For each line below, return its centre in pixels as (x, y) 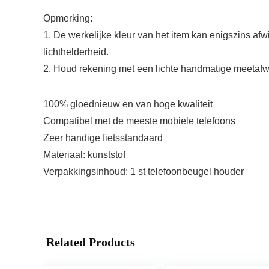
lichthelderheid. (76, 52)
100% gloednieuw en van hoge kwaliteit (128, 104)
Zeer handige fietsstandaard (103, 138)
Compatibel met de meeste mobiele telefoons (139, 121)
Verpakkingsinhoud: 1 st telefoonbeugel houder (144, 171)
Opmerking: (68, 18)
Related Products (91, 242)
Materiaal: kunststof (84, 155)
